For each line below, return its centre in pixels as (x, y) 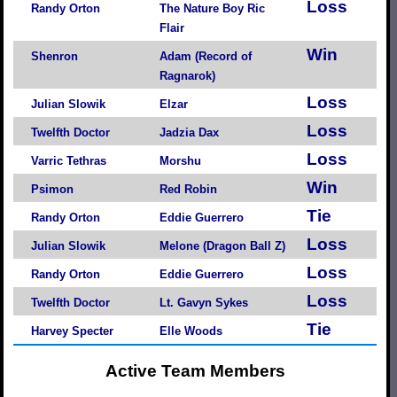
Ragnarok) (187, 75)
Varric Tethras (69, 160)
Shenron (54, 56)
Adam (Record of (206, 56)
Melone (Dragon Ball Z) (222, 245)
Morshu (180, 160)
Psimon (52, 189)
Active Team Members (195, 371)
